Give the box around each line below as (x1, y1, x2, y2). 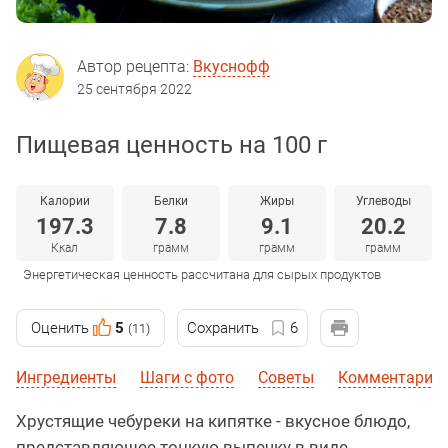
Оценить (31, 318, 89, 337)
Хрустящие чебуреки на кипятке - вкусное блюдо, (16, 410, 410, 431)
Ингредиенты (16, 367, 116, 387)
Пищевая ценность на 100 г (16, 130, 327, 159)
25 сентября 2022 (77, 80, 192, 97)
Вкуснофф (193, 56, 270, 76)
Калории (39, 193, 90, 208)
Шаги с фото (140, 367, 234, 387)
